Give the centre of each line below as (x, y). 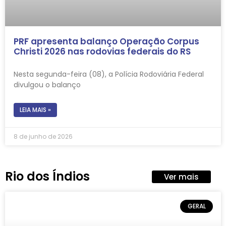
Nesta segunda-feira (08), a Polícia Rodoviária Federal (109, 74)
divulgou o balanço (47, 84)
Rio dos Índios (47, 176)
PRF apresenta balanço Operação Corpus (106, 41)
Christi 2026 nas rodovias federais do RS (102, 51)
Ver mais (182, 177)
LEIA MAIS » (35, 109)
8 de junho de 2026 (43, 136)
